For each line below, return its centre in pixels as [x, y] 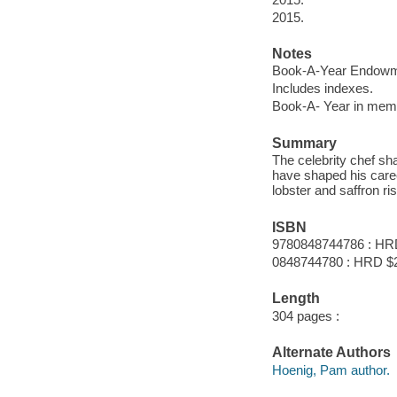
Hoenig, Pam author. [331, 370]
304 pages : [305, 315]
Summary [304, 143]
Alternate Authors [331, 353]
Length [296, 299]
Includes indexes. [322, 89]
